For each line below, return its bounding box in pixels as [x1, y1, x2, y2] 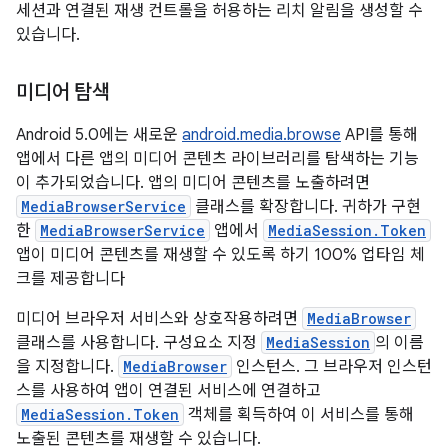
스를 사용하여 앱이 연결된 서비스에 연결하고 [16, 381, 321, 401]
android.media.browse [182, 125, 341, 145]
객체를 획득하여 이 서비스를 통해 [184, 405, 414, 425]
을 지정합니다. [16, 357, 118, 377]
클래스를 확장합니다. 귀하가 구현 [191, 197, 421, 217]
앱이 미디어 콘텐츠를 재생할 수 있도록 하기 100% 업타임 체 [16, 245, 425, 265]
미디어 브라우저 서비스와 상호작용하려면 [16, 309, 302, 329]
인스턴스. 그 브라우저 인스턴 [232, 357, 432, 377]
